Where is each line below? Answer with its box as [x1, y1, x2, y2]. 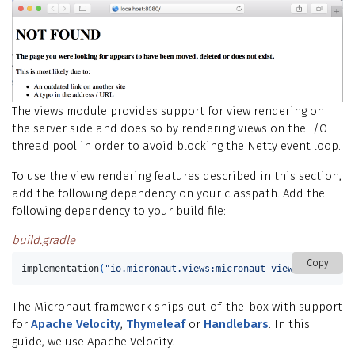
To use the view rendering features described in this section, [12, 169, 342, 184]
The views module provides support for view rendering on [12, 104, 324, 119]
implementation [21, 263, 100, 275]
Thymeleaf [126, 317, 185, 332]
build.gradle [12, 233, 75, 248]
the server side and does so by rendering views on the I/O [12, 121, 327, 136]
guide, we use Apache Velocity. [12, 334, 174, 349]
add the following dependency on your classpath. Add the [12, 186, 325, 201]
